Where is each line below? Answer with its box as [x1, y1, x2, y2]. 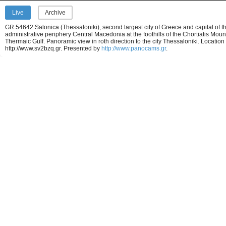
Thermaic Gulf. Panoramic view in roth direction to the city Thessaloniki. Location [5, 38, 224, 45]
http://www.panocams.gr [101, 45, 166, 52]
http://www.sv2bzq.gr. [5, 45, 64, 52]
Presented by [64, 45, 101, 52]
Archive [45, 9, 66, 16]
